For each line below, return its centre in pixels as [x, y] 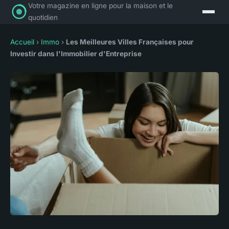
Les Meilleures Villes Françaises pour [130, 42]
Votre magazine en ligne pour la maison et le [101, 6]
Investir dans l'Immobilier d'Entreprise [76, 54]
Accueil [22, 42]
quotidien [43, 17]
